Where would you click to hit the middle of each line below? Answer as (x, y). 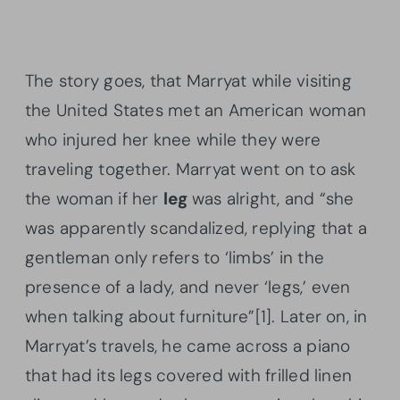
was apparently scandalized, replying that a (196, 229)
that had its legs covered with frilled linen (189, 376)
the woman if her (94, 199)
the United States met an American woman (196, 111)
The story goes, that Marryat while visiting (188, 81)
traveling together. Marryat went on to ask (191, 170)
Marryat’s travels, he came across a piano (188, 346)
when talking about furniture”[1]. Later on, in (196, 317)
